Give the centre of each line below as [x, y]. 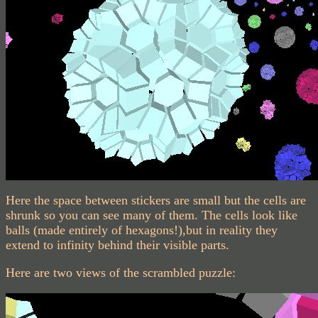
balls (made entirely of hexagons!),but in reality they [142, 230]
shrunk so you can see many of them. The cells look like [152, 215]
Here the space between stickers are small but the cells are [156, 200]
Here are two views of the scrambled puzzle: [121, 273]
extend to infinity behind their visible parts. [117, 245]
